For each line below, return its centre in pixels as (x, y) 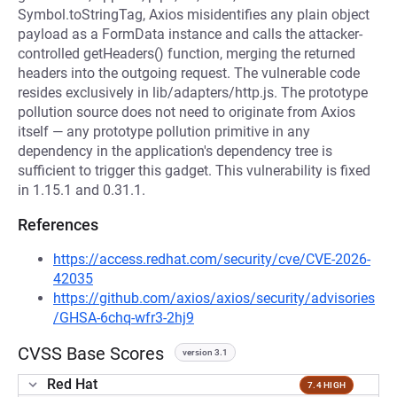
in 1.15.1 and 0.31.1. (82, 190)
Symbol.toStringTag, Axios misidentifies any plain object (194, 15)
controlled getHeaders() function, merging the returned (187, 54)
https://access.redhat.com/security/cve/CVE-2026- (212, 259)
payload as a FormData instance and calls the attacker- (190, 34)
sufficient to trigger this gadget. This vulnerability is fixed (194, 171)
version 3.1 (205, 352)
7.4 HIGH (327, 385)
